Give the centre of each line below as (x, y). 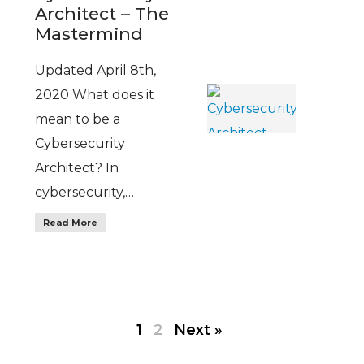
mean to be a (77, 119)
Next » (198, 330)
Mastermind (89, 34)
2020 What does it (94, 95)
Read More (70, 223)
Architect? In (76, 168)
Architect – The (102, 14)
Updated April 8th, (95, 71)
